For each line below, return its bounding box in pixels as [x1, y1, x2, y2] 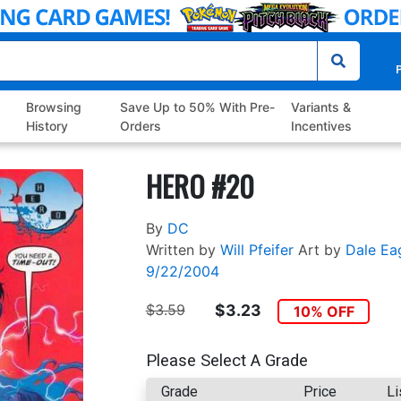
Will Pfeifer [219, 241, 294, 260]
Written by [145, 241, 216, 260]
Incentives [290, 118, 352, 134]
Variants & [290, 99, 351, 115]
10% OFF [293, 303, 354, 321]
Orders [119, 118, 161, 134]
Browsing [26, 99, 82, 115]
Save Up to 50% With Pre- [119, 99, 275, 115]
